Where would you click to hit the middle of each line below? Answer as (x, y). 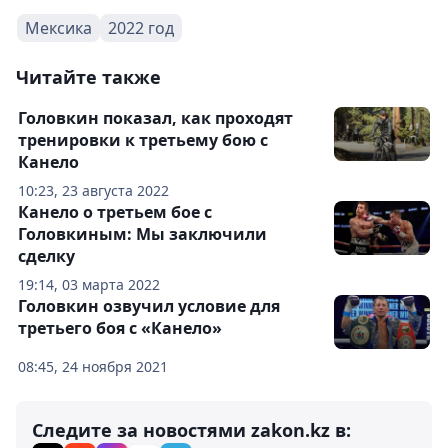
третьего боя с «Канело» (120, 327)
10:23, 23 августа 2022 (93, 190)
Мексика (58, 27)
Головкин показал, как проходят (155, 117)
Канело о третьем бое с (115, 211)
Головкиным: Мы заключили (142, 233)
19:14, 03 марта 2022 (89, 284)
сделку (46, 255)
